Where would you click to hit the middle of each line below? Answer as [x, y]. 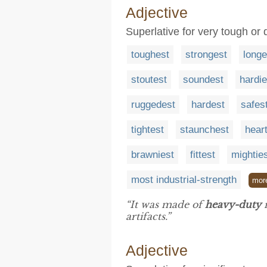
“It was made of [165, 204]
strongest [206, 55]
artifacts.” [148, 216]
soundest [203, 80]
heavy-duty [233, 204]
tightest [148, 130]
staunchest [204, 130]
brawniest [153, 155]
